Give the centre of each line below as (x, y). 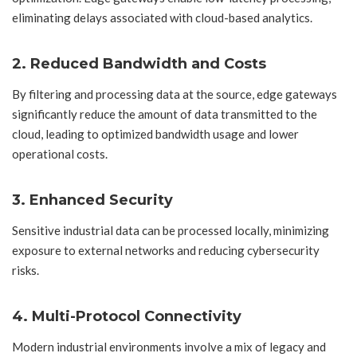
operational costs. (60, 154)
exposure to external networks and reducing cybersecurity (166, 251)
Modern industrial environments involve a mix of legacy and (169, 347)
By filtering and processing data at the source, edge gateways (175, 94)
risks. (25, 271)
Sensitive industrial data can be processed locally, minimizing (171, 231)
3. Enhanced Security (92, 200)
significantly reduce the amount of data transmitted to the (165, 114)
